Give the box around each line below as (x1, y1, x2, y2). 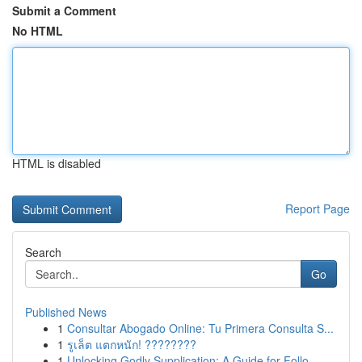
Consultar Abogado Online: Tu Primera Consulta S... (67, 320, 334, 336)
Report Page (285, 200, 350, 217)
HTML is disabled (12, 155, 101, 171)
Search (25, 244, 61, 260)
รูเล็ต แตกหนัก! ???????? (67, 336, 196, 352)
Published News (25, 304, 107, 320)
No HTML (12, 23, 63, 39)
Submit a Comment (12, 2, 116, 19)
